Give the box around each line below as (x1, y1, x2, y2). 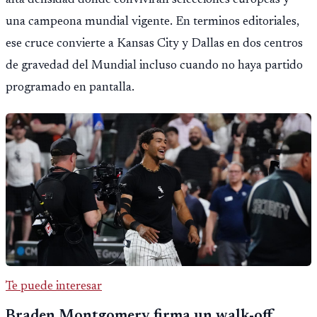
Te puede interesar (6, 279, 102, 293)
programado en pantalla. (6, 81, 134, 94)
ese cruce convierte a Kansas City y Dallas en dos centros (6, 37, 303, 50)
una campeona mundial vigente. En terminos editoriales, (6, 15, 299, 28)
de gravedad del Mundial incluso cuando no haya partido (6, 59, 303, 72)
